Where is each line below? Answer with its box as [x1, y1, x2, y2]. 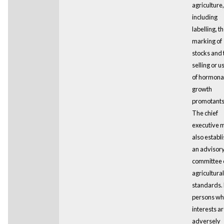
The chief [191, 108, 218, 117]
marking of [191, 36, 222, 45]
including [191, 12, 217, 21]
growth [191, 84, 212, 93]
